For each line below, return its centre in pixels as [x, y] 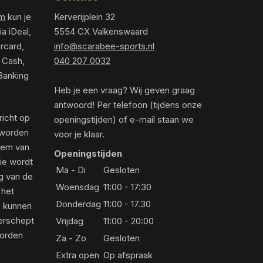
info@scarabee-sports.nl [104, 46]
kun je [18, 16]
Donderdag [78, 204]
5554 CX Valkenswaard [101, 31]
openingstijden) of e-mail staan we [124, 119]
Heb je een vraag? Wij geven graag [124, 90]
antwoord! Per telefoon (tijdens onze [128, 104]
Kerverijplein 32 [85, 16]
